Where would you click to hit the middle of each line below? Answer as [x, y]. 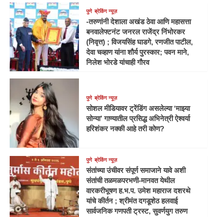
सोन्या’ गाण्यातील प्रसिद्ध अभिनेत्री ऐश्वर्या [138, 118]
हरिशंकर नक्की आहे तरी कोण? [125, 128]
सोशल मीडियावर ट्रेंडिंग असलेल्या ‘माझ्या [138, 108]
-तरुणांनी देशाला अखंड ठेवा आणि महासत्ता [138, 22]
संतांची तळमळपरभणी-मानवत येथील [130, 181]
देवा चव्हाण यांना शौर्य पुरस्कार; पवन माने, [137, 52]
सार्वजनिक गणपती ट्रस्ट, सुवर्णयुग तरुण [137, 211]
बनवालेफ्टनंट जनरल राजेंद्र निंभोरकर [135, 32]
